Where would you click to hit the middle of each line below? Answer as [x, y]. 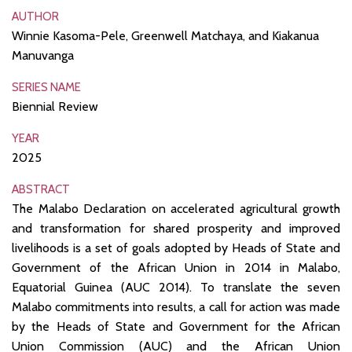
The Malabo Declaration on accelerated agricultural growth [176, 209]
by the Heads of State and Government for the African [176, 327]
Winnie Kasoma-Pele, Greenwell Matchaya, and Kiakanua [165, 36]
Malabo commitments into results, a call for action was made [176, 307]
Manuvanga [43, 56]
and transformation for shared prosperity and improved [176, 229]
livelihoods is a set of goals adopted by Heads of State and [176, 248]
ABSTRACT [41, 190]
